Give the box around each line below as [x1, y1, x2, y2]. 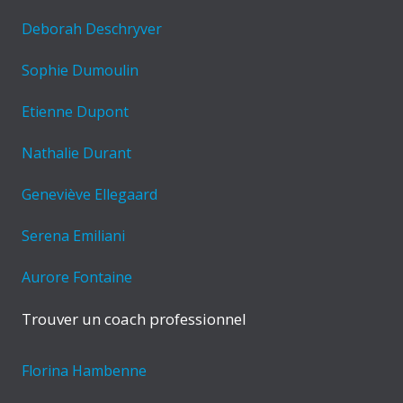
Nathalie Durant [22, 143, 131, 164]
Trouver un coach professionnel [22, 309, 246, 330]
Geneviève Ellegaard [22, 184, 157, 205]
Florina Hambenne [22, 361, 147, 381]
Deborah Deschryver [22, 19, 162, 40]
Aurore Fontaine [22, 267, 132, 288]
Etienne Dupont [22, 102, 129, 122]
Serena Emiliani [22, 226, 125, 246]
